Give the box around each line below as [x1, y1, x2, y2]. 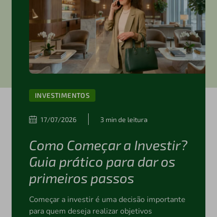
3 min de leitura [100, 115, 148, 124]
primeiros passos [29, 170, 134, 186]
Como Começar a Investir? [29, 137, 187, 154]
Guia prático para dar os [29, 153, 175, 170]
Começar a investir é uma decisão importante [29, 194, 186, 205]
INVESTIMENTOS [34, 91, 90, 100]
